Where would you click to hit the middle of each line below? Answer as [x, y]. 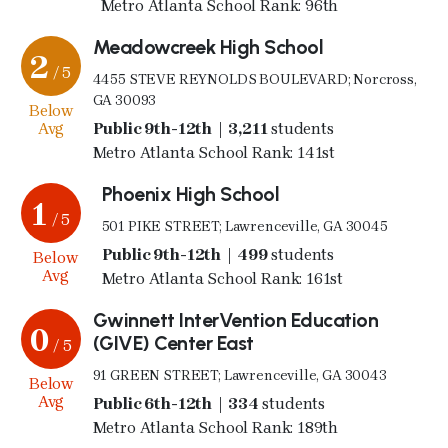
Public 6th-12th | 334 [201, 403]
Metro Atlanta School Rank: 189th [215, 427]
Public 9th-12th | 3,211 [206, 128]
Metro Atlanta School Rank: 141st [214, 152]
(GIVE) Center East [173, 342]
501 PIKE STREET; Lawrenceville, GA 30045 [244, 226]
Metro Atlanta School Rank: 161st [222, 278]
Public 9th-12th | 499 [210, 254]
